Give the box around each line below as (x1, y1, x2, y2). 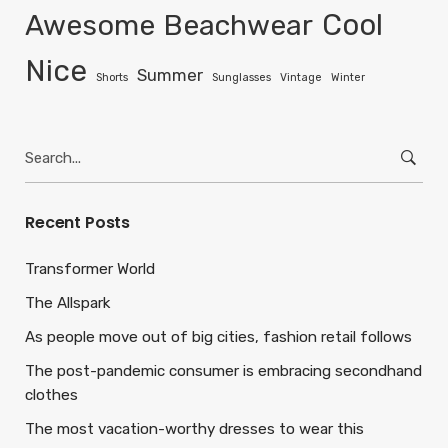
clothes (25, 385, 78, 404)
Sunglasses (212, 70, 271, 84)
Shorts (96, 70, 128, 84)
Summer (137, 64, 203, 85)
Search (24, 135, 71, 154)
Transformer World (25, 259, 155, 278)
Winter (331, 70, 365, 84)
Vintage (280, 70, 322, 84)
